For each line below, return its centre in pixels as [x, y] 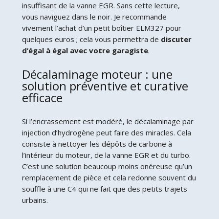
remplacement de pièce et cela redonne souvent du [109, 177]
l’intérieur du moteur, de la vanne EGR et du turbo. [106, 155]
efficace [42, 97]
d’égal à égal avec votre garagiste [85, 50]
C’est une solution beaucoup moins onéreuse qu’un [107, 166]
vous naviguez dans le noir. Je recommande [94, 16]
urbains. [35, 200]
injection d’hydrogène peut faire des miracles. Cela [106, 132]
